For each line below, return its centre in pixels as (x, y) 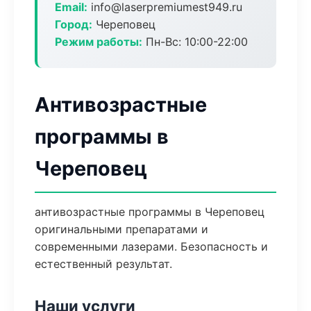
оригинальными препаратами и (121, 229)
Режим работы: (99, 42)
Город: (74, 24)
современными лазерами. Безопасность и (151, 246)
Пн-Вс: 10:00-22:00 (195, 42)
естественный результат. (103, 264)
